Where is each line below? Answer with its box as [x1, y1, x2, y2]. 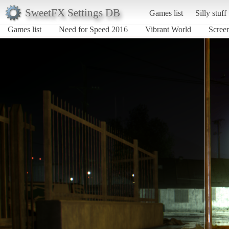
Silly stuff [195, 8, 226, 17]
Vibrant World [145, 25, 191, 34]
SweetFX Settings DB [25, 6, 120, 18]
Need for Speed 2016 [59, 25, 128, 34]
